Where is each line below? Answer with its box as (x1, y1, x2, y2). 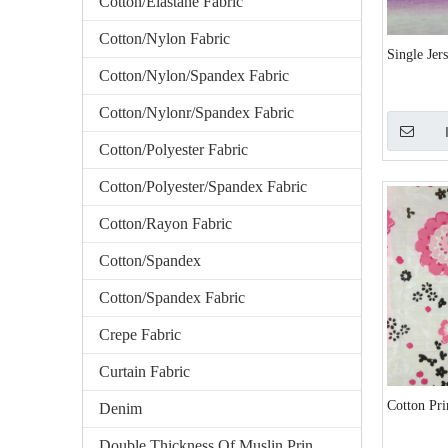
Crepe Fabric (99, 326, 181, 343)
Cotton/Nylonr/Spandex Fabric (99, 104, 294, 121)
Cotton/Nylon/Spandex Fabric (99, 67, 289, 84)
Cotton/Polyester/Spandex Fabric (99, 178, 307, 195)
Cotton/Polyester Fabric (99, 141, 248, 158)
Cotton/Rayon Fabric (99, 215, 232, 232)
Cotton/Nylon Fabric (99, 30, 230, 47)
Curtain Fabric (99, 363, 190, 380)
